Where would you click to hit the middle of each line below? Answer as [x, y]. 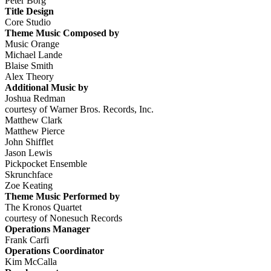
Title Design [29, 11]
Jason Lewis [28, 152]
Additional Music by [47, 87]
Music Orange [32, 44]
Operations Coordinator [54, 250]
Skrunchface [29, 174]
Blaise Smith [29, 65]
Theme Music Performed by [62, 196]
